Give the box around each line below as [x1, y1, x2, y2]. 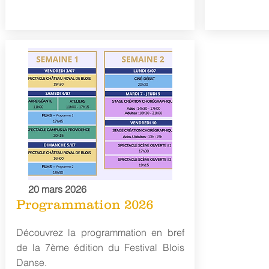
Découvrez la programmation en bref [16, 226, 184, 238]
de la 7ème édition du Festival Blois [16, 241, 184, 253]
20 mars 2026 [28, 183, 86, 195]
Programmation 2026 [16, 197, 153, 212]
